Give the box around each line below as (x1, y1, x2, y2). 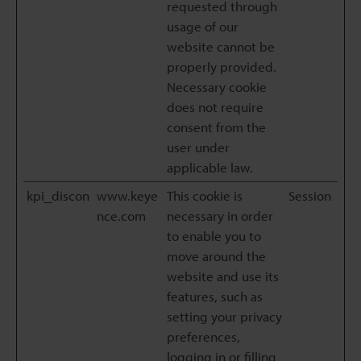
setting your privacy (167, 308, 282, 325)
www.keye (97, 187, 158, 204)
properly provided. (167, 58, 276, 75)
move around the (167, 247, 266, 264)
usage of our (167, 18, 239, 35)
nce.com (97, 207, 146, 224)
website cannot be (167, 38, 275, 55)
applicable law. (167, 159, 253, 176)
